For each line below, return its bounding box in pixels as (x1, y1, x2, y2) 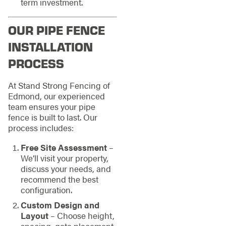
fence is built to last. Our (8, 111, 97, 124)
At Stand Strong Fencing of (8, 79, 110, 92)
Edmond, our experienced (8, 90, 105, 102)
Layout (20, 209, 48, 221)
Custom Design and (20, 198, 99, 211)
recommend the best (20, 173, 98, 186)
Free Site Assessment (20, 141, 107, 154)
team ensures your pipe (8, 100, 95, 113)
